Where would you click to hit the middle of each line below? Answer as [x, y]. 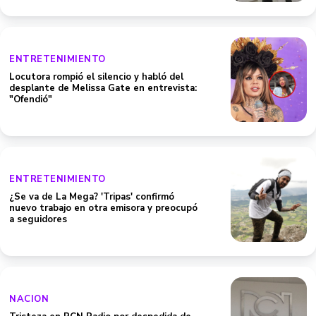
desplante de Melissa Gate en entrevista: [103, 88]
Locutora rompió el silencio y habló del [96, 77]
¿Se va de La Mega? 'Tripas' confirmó [92, 197]
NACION [29, 299]
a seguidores [38, 219]
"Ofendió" [31, 99]
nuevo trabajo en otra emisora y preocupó [103, 208]
